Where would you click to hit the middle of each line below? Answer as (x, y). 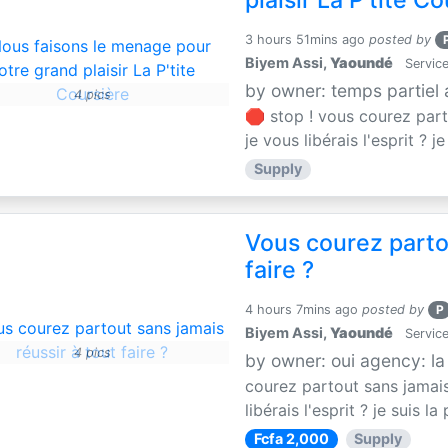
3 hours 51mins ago (305, 40)
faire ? (280, 270)
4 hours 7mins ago (302, 310)
